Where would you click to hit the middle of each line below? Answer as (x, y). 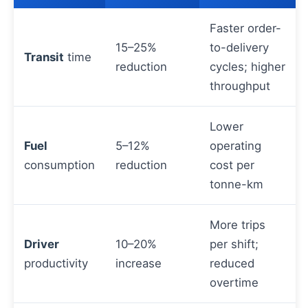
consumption (59, 165)
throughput (240, 86)
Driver (42, 244)
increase (139, 264)
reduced (232, 264)
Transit (44, 57)
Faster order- (245, 29)
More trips (238, 225)
